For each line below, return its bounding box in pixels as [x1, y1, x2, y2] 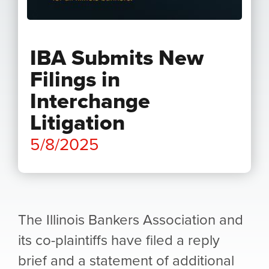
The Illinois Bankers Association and [18, 208, 243, 229]
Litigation [30, 106, 125, 138]
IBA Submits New [30, 41, 204, 73]
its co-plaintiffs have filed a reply [18, 229, 220, 250]
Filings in [30, 62, 120, 95]
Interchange [30, 84, 150, 116]
